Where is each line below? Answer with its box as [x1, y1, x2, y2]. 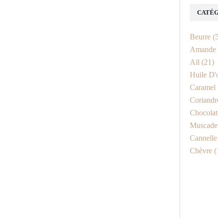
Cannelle [190, 134, 217, 142]
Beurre [190, 33, 211, 41]
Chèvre [190, 146, 212, 155]
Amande [190, 45, 216, 54]
